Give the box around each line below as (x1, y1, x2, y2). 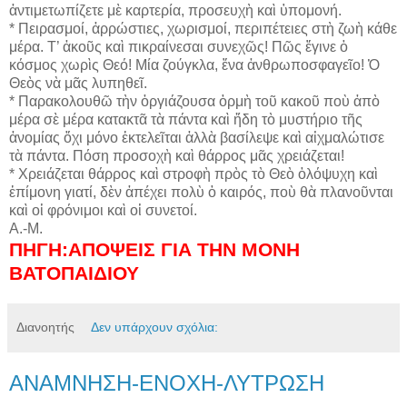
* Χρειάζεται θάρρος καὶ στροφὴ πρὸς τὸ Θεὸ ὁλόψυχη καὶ (9, 165, 378, 182)
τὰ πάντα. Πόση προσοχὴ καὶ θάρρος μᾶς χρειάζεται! (9, 147, 344, 164)
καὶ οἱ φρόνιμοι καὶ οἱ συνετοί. (9, 202, 197, 218)
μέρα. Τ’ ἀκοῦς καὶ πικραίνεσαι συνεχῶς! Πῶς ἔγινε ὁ (9, 38, 348, 55)
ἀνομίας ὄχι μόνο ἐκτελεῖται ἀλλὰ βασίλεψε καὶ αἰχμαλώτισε (9, 129, 384, 145)
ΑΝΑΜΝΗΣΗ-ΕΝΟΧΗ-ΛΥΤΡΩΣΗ (9, 370, 324, 395)
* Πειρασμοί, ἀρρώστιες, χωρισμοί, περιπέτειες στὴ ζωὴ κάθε (9, 20, 397, 36)
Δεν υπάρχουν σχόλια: (91, 319, 219, 334)
